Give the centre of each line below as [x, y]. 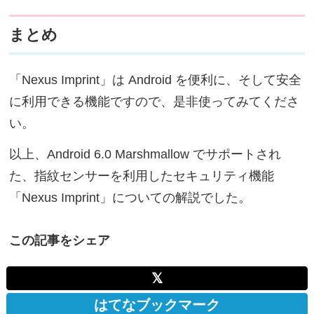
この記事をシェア [60, 241]
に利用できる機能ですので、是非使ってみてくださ [155, 102]
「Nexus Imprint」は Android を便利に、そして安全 [156, 80]
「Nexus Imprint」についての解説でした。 [130, 197]
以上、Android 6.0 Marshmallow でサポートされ [145, 154]
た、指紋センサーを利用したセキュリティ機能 [142, 176]
